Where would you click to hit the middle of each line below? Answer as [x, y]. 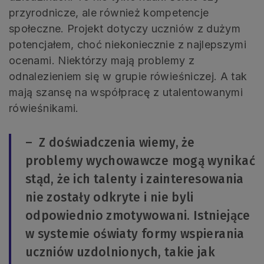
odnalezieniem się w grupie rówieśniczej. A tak [128, 77]
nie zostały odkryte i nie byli [110, 198]
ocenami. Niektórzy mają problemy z [102, 61]
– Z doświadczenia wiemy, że [110, 143]
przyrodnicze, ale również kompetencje [109, 13]
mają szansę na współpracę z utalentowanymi [126, 93]
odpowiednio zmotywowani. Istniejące [138, 216]
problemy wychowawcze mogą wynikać [140, 161]
